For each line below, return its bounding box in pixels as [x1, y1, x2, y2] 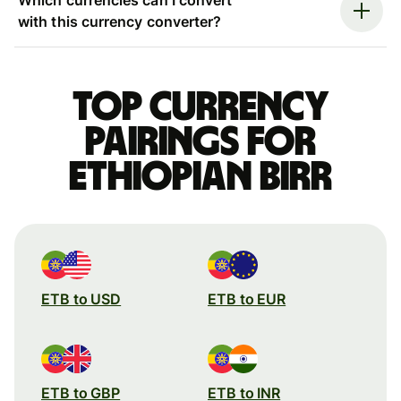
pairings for [85, 121, 316, 163]
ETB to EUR [208, 289, 286, 308]
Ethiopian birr [69, 156, 332, 198]
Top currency [72, 86, 329, 128]
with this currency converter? [18, 12, 222, 30]
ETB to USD [41, 289, 122, 308]
